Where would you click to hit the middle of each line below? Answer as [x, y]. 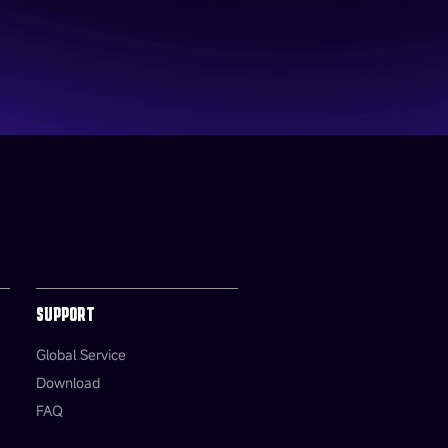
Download [67, 382]
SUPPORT [65, 312]
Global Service [80, 354]
